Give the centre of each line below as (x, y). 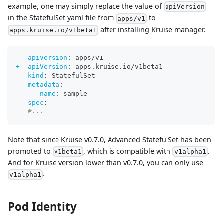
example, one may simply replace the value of (86, 6)
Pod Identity (42, 206)
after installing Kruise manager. (152, 29)
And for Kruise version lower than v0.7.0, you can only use (106, 163)
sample (73, 93)
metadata (44, 84)
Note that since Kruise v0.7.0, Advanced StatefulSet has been (110, 139)
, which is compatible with (128, 151)
